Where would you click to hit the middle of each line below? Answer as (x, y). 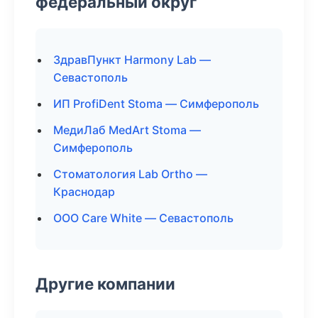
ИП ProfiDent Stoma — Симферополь (156, 104)
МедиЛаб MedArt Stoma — (127, 130)
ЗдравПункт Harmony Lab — (132, 60)
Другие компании (105, 284)
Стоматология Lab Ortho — (130, 174)
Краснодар (84, 192)
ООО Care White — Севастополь (143, 218)
